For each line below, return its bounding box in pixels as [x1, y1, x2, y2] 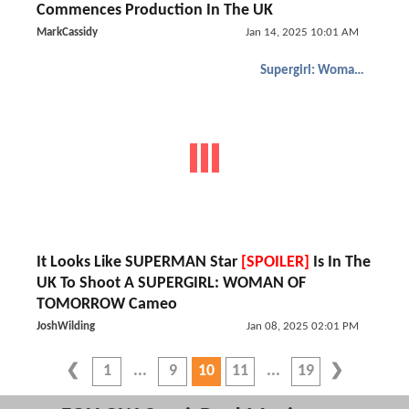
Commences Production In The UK [37, 2, 273, 19]
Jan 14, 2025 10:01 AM [245, 26, 359, 38]
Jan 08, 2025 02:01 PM [246, 320, 359, 332]
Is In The [309, 254, 371, 271]
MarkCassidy [37, 26, 98, 38]
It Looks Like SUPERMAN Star [37, 254, 241, 271]
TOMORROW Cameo [37, 296, 177, 313]
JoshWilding [37, 320, 95, 332]
